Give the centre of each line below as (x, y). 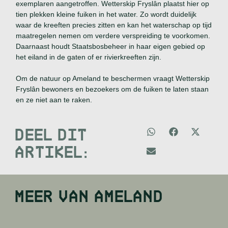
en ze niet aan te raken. (54, 100)
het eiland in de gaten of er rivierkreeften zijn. (89, 57)
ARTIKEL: (53, 151)
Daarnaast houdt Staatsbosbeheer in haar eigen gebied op (111, 47)
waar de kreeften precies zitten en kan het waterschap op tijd (114, 25)
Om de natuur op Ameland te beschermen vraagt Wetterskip (113, 79)
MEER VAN (56, 196)
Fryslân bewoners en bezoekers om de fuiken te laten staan (112, 89)
